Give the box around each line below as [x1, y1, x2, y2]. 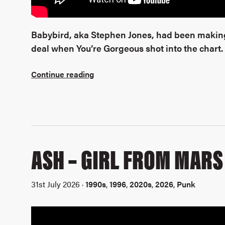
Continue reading [31, 68, 94, 80]
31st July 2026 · [31, 178, 86, 190]
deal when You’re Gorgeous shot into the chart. [31, 41, 223, 54]
